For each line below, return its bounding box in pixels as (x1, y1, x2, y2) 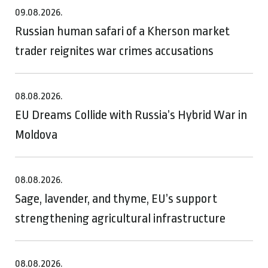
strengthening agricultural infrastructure (15, 211, 226, 226)
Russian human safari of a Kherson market (15, 23, 230, 38)
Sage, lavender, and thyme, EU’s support (15, 191, 217, 206)
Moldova (15, 127, 57, 142)
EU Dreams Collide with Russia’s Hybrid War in (15, 107, 247, 122)
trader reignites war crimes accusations (15, 43, 214, 58)
